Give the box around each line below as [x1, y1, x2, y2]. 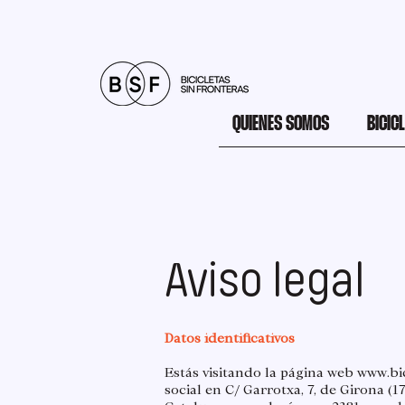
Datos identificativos [165, 330, 295, 346]
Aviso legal [165, 253, 365, 307]
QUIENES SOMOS [232, 115, 329, 135]
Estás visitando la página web [165, 364, 357, 381]
